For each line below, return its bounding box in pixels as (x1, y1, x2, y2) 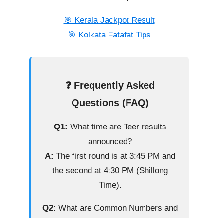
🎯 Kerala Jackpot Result (63, 16, 155, 25)
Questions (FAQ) (71, 97, 149, 109)
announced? (88, 137, 132, 146)
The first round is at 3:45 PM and (54, 151, 175, 161)
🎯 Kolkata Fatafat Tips (67, 30, 151, 40)
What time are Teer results (67, 122, 166, 132)
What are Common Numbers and (56, 203, 178, 213)
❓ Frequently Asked (65, 80, 155, 91)
